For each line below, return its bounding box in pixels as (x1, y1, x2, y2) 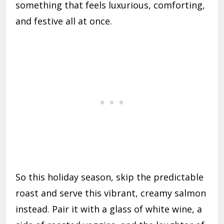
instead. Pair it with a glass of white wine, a (15, 203, 202, 215)
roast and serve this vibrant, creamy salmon (15, 187, 206, 199)
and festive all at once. (15, 15, 112, 27)
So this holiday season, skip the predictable (15, 171, 204, 183)
